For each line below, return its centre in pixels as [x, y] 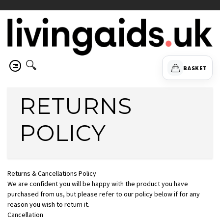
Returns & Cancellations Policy [52, 173]
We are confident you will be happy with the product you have [98, 184]
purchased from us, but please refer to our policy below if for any [104, 194]
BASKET [195, 68]
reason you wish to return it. [48, 204]
